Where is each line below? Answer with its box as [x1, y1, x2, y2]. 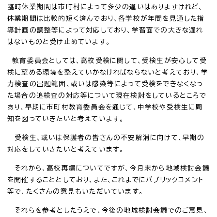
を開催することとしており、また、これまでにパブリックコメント [7, 176, 204, 183]
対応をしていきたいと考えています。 [7, 145, 124, 153]
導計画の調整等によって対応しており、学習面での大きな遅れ [7, 26, 203, 33]
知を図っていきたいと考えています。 [7, 115, 124, 122]
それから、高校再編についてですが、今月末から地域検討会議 [7, 164, 210, 171]
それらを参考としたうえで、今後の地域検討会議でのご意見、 [7, 206, 208, 214]
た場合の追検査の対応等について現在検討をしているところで [7, 92, 207, 99]
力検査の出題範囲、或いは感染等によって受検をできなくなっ [7, 80, 203, 87]
